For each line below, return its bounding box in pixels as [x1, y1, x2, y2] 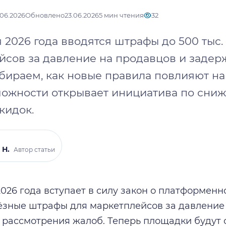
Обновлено [25, 11, 65, 19]
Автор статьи [14, 146, 55, 153]
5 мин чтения [99, 11, 144, 19]
